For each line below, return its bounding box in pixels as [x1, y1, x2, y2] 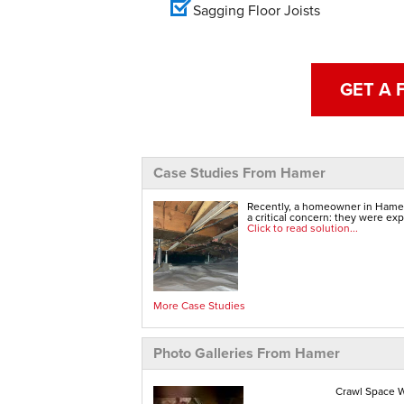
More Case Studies [153, 297, 245, 314]
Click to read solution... [246, 219, 358, 236]
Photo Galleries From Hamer [153, 342, 340, 363]
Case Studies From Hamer [153, 161, 326, 183]
